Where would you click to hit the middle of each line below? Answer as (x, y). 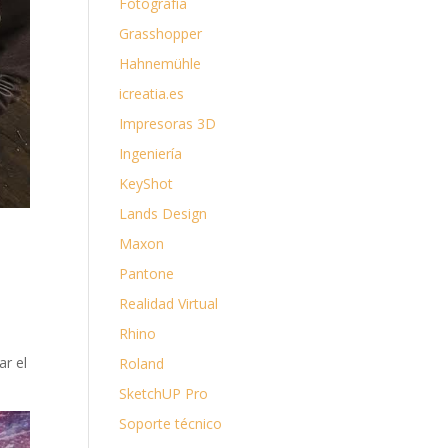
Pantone (147, 273)
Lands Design (163, 213)
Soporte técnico (171, 423)
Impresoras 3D (168, 123)
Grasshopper (161, 33)
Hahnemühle (160, 63)
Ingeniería (151, 153)
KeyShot (146, 183)
